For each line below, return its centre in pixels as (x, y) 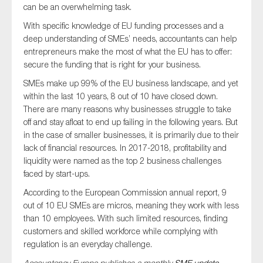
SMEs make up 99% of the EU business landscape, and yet (131, 83)
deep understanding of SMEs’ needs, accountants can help (130, 39)
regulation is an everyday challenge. (88, 244)
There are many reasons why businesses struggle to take (127, 109)
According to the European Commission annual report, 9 (125, 193)
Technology (61, 65)
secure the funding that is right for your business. (112, 65)
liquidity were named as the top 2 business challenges (122, 161)
